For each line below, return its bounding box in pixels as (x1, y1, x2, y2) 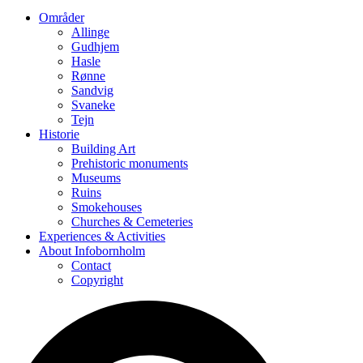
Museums (71, 170, 121, 185)
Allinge (71, 24, 109, 39)
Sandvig (71, 83, 113, 97)
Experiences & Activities (39, 228, 165, 243)
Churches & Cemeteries (71, 214, 193, 228)
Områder (39, 10, 84, 24)
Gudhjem (71, 39, 119, 53)
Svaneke (71, 97, 115, 112)
